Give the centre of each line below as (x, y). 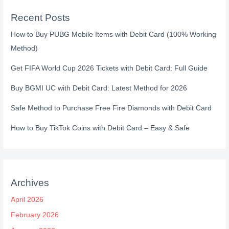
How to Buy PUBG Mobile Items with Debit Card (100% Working (114, 34)
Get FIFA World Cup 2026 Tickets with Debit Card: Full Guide (109, 68)
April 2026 (27, 199)
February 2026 (35, 215)
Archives (30, 182)
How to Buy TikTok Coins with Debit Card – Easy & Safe (100, 128)
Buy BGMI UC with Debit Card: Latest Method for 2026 (99, 88)
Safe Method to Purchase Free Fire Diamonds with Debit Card (111, 108)
